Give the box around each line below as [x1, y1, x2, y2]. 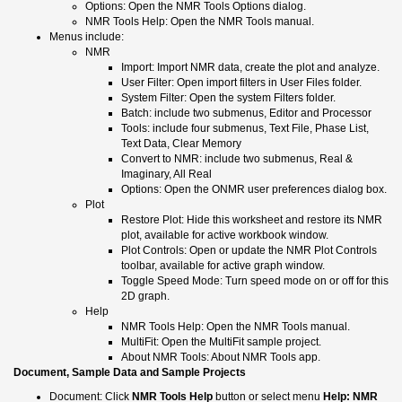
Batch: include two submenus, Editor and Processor [121, 106, 371, 119]
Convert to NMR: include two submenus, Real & [121, 152, 353, 165]
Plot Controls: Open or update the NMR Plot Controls [121, 243, 377, 257]
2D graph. [121, 289, 170, 302]
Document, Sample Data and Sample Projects [13, 365, 246, 379]
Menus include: [49, 30, 124, 43]
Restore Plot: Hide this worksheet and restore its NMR [121, 213, 382, 226]
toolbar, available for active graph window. [121, 258, 325, 272]
